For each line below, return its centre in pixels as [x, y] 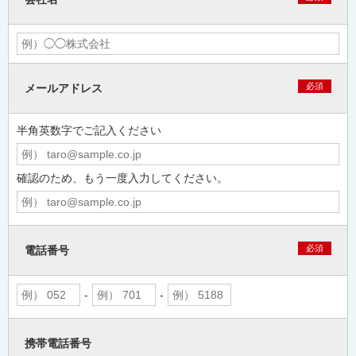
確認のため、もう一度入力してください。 [122, 178]
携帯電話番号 [58, 343]
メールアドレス [64, 88]
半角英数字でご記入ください [89, 130]
